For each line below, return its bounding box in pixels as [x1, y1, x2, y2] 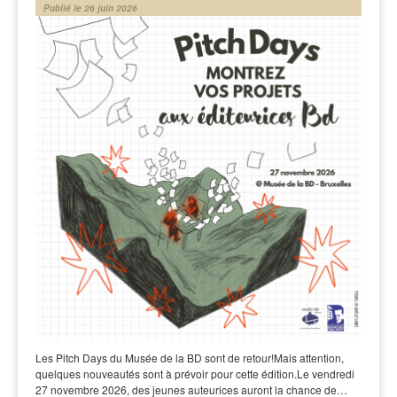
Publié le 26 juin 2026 [43, 2, 137, 14]
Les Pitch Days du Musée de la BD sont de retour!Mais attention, [35, 350, 344, 365]
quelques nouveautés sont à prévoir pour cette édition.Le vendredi [35, 366, 354, 381]
